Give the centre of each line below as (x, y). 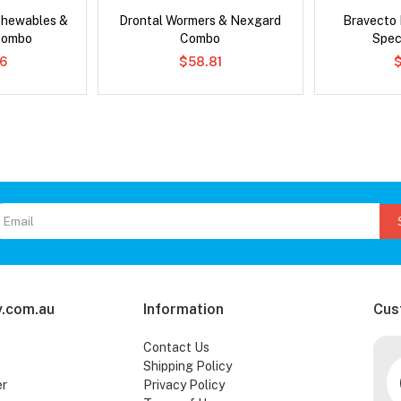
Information (183, 310)
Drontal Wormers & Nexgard (200, 21)
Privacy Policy (183, 385)
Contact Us (176, 348)
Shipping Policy (187, 367)
